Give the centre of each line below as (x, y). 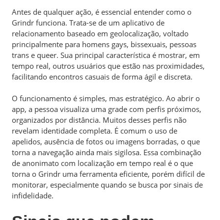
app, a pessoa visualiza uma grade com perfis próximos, (107, 109)
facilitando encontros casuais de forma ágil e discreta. (102, 76)
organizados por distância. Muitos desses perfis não (99, 120)
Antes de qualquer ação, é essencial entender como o (102, 12)
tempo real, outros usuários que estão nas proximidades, (108, 66)
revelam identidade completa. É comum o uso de (95, 131)
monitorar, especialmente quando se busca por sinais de (107, 185)
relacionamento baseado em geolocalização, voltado (100, 33)
